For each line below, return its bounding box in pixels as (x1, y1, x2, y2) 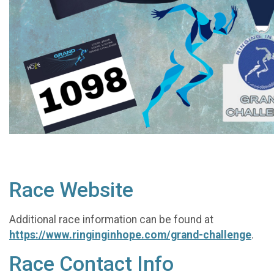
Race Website (9, 178, 133, 202)
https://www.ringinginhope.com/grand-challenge (9, 228, 251, 241)
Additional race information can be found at (9, 213, 213, 226)
